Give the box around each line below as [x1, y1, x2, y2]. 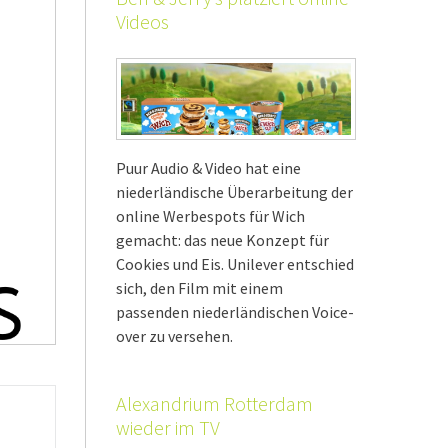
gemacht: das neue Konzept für [116, 229, 329, 250]
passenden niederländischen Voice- [116, 301, 354, 322]
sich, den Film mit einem [116, 277, 283, 298]
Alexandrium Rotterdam [116, 390, 313, 416]
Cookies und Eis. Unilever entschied [116, 253, 354, 274]
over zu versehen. [116, 325, 233, 346]
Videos [116, 8, 169, 34]
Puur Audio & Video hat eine [116, 157, 301, 178]
